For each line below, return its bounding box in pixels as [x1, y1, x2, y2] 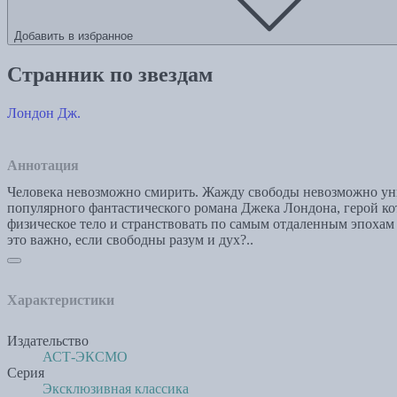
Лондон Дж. [7, 105, 81, 121]
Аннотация [7, 157, 79, 173]
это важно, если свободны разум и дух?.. [7, 231, 253, 247]
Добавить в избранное [14, 29, 133, 43]
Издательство [7, 332, 89, 348]
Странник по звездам [7, 62, 213, 86]
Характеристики [7, 292, 114, 307]
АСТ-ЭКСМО [43, 348, 128, 364]
